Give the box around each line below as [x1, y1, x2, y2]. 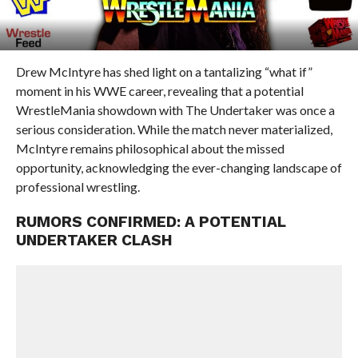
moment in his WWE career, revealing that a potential [15, 83, 304, 98]
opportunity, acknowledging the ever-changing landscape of [15, 160, 342, 175]
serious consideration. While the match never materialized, [15, 121, 332, 137]
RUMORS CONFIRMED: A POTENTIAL [15, 213, 286, 231]
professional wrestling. [15, 179, 140, 194]
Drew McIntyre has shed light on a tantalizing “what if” [15, 64, 312, 79]
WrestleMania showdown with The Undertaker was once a [15, 102, 335, 117]
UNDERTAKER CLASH [15, 231, 173, 249]
